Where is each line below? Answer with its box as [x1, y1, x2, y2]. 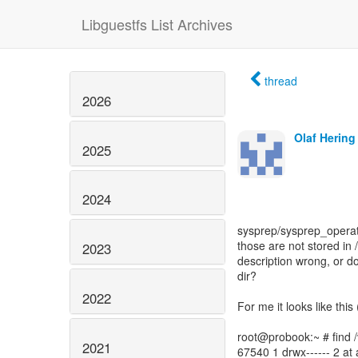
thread [265, 73, 297, 89]
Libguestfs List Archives [82, 14, 233, 34]
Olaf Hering [294, 129, 356, 145]
